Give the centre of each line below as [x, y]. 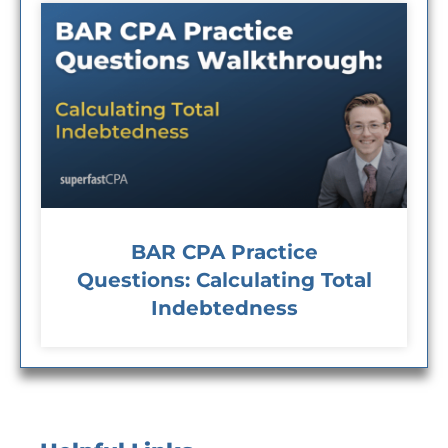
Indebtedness [224, 308]
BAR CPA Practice [224, 252]
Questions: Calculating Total [224, 280]
